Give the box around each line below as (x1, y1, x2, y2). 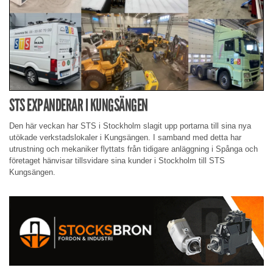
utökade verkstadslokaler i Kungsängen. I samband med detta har (9, 133, 241, 143)
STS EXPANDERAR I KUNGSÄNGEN (9, 95, 148, 116)
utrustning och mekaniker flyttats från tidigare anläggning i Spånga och (9, 144, 258, 154)
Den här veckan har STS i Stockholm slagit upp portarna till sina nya (9, 121, 251, 131)
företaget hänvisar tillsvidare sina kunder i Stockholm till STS (9, 156, 225, 166)
